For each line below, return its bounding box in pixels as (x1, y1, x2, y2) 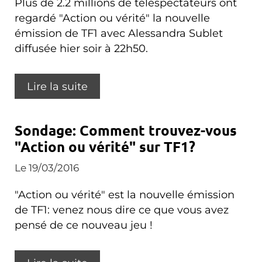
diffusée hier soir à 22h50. (15, 42, 148, 54)
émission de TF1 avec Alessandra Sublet (15, 27, 223, 39)
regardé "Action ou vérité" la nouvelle (15, 12, 210, 24)
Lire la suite (27, 80, 88, 92)
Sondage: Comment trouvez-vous (15, 121, 237, 139)
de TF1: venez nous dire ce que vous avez (15, 204, 229, 216)
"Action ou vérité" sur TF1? (15, 137, 195, 156)
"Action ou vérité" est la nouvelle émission (15, 188, 235, 201)
